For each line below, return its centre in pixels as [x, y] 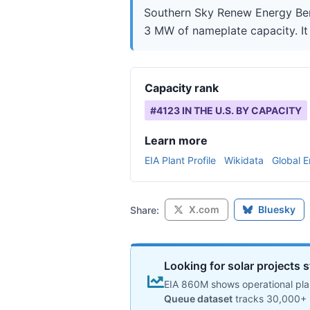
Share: [145, 210]
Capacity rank [182, 88]
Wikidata [244, 160]
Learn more [176, 140]
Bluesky [277, 209]
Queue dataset [198, 299]
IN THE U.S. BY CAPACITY [241, 110]
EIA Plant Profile [180, 160]
